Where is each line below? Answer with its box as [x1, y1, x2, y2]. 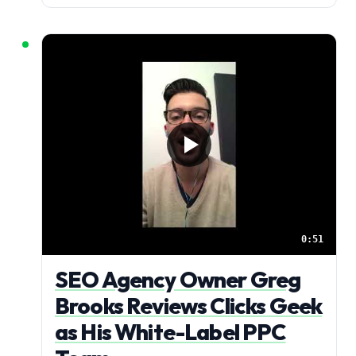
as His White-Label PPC [55, 317, 286, 346]
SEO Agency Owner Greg [55, 265, 301, 293]
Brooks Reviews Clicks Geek [55, 291, 323, 319]
